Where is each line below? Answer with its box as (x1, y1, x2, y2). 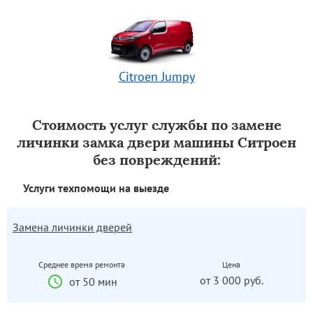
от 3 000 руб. (199, 272, 263, 287)
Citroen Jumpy (118, 68, 195, 85)
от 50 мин (68, 274, 117, 289)
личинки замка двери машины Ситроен (17, 133, 296, 151)
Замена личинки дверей (13, 219, 132, 234)
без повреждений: (92, 150, 221, 168)
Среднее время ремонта (38, 259, 125, 270)
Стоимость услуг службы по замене (31, 115, 282, 133)
